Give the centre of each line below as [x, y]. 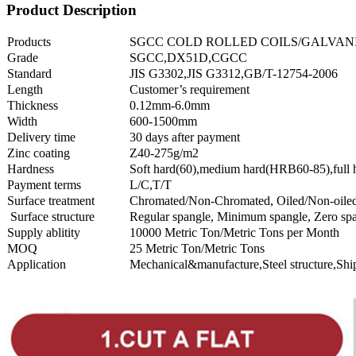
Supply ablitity [44, 232]
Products [29, 42]
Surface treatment [51, 201]
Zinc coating [39, 153]
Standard [29, 74]
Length [25, 89]
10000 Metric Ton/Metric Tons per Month [234, 232]
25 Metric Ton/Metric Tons [197, 248]
